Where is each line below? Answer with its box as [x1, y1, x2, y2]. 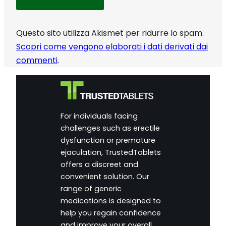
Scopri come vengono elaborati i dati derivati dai [16, 41, 208, 53]
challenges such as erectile [60, 123, 160, 134]
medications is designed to [60, 196, 161, 206]
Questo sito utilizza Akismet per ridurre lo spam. [16, 27, 204, 39]
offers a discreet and [60, 159, 138, 170]
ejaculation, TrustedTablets [60, 147, 161, 158]
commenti [16, 54, 58, 67]
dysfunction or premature [60, 135, 155, 146]
